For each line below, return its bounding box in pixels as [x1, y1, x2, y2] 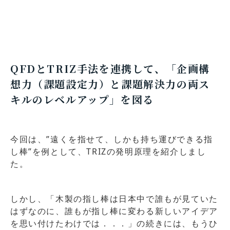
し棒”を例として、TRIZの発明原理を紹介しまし [10, 146, 206, 158]
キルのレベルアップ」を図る [10, 91, 154, 107]
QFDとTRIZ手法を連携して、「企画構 [10, 61, 210, 76]
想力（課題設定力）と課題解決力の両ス [10, 76, 210, 91]
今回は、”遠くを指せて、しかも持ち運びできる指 [10, 133, 213, 145]
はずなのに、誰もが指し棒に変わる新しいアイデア [10, 205, 218, 217]
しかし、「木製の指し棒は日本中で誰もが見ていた [10, 193, 218, 205]
